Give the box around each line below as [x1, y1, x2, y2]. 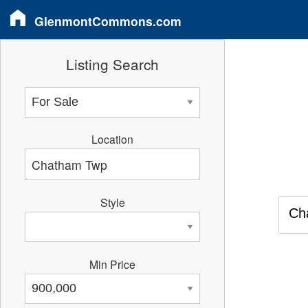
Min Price [89, 256, 136, 272]
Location [91, 131, 134, 147]
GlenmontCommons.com [34, 12, 181, 30]
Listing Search [66, 54, 159, 75]
